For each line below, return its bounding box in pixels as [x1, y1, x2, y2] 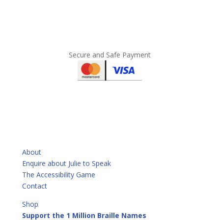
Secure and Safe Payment [69, 50, 151, 60]
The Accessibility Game [22, 169, 95, 179]
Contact [22, 181, 47, 191]
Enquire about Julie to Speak [22, 158, 111, 168]
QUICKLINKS [22, 129, 63, 138]
